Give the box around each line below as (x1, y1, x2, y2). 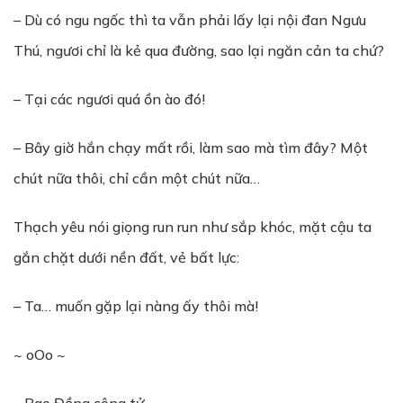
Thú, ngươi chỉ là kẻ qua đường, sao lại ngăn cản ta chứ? (13, 41, 384, 59)
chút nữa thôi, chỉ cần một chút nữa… (13, 169, 260, 187)
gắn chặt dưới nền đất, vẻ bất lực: (13, 248, 239, 266)
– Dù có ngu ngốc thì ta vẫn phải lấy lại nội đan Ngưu (13, 11, 366, 29)
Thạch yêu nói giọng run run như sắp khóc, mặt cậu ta (13, 218, 372, 236)
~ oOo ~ (13, 345, 66, 363)
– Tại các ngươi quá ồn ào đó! (13, 90, 205, 108)
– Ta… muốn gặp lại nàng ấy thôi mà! (13, 297, 258, 315)
